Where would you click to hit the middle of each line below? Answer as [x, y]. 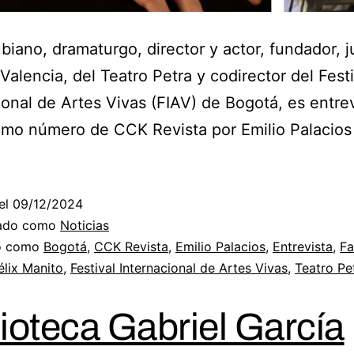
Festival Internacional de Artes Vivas [179, 267]
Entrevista [303, 246]
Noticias [85, 225]
